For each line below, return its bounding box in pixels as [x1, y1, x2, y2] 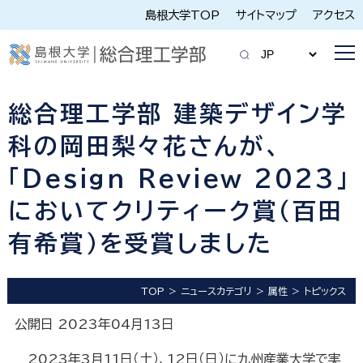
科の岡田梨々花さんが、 [8, 135, 282, 158]
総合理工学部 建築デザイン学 [8, 102, 348, 126]
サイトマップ [236, 9, 297, 21]
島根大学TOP [145, 9, 220, 21]
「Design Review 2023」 [8, 167, 350, 190]
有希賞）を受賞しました [8, 232, 273, 255]
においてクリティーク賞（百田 [8, 199, 344, 223]
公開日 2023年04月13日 [14, 318, 174, 331]
